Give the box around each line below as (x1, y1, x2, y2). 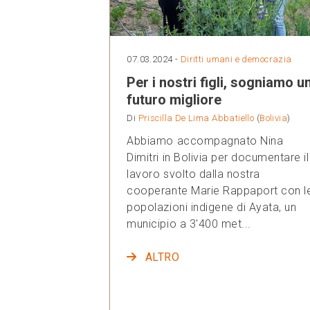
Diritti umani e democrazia (180, 53, 292, 64)
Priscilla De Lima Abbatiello (138, 112, 255, 123)
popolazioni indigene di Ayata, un (127, 200, 297, 214)
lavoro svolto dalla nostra (127, 167, 260, 181)
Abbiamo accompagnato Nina (127, 134, 284, 147)
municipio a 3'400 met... (127, 217, 251, 230)
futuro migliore (127, 91, 222, 108)
